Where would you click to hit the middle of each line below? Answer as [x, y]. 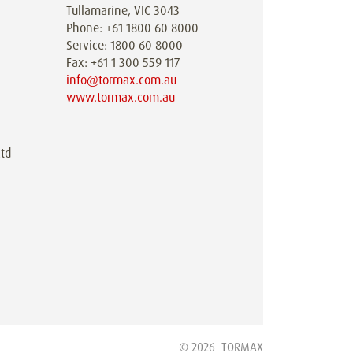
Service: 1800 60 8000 [125, 45]
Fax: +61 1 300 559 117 [123, 62]
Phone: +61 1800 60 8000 [133, 28]
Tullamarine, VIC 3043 [123, 10]
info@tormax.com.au [122, 80]
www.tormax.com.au [121, 97]
